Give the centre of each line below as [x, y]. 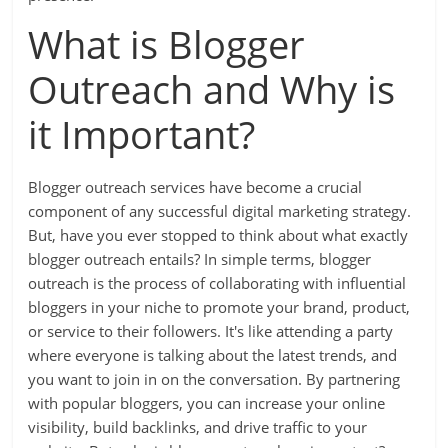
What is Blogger [167, 44]
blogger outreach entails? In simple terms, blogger [200, 259]
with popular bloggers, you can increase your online [207, 403]
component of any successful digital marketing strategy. [220, 211]
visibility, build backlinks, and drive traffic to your [198, 427]
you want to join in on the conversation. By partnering [214, 379]
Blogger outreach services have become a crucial [195, 187]
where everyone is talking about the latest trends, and [213, 355]
